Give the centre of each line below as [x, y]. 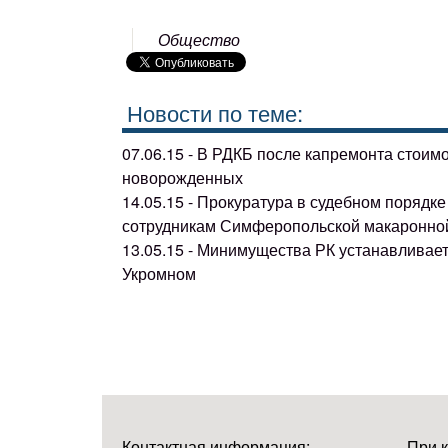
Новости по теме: [215, 112]
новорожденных [182, 177]
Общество [199, 39]
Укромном [159, 273]
